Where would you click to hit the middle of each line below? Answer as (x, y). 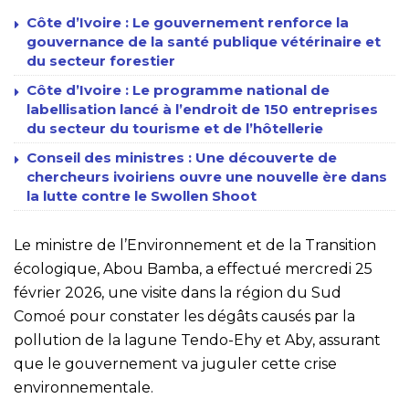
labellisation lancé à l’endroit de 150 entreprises (202, 109)
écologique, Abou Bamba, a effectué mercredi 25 (193, 268)
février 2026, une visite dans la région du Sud (178, 292)
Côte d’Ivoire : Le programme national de (178, 89)
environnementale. (84, 387)
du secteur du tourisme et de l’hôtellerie (175, 128)
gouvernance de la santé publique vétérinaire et (204, 41)
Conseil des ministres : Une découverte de (182, 157)
